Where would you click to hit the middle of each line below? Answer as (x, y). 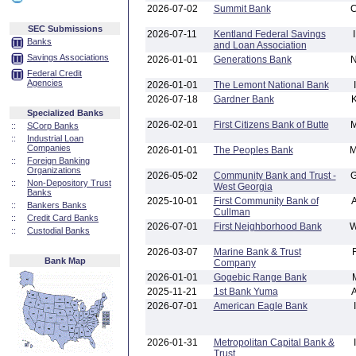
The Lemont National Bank (271, 85)
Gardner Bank (244, 99)
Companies (49, 148)
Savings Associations (68, 57)
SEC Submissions (65, 29)
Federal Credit (54, 73)
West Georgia (243, 187)
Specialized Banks (65, 113)
